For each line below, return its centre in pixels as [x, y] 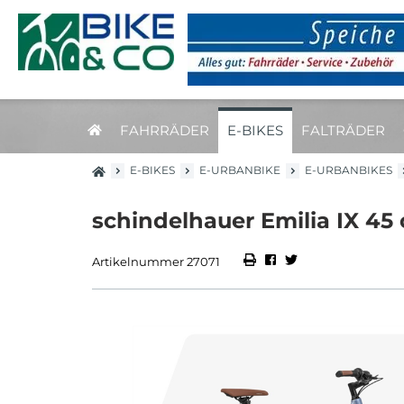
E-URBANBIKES [349, 170]
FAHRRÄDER [165, 130]
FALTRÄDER [343, 130]
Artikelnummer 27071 [156, 262]
